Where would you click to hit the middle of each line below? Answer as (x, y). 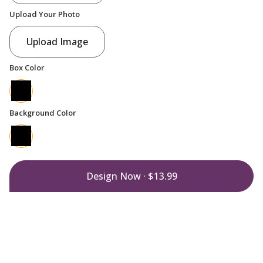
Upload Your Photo (45, 14)
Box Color (27, 67)
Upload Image (57, 41)
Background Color (43, 112)
